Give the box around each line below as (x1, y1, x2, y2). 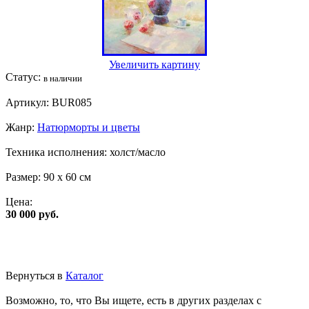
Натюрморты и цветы (37, 121, 140, 133)
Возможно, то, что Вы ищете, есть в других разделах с (6, 294, 261, 306)
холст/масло (110, 146, 166, 158)
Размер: (6, 170, 43, 183)
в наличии (43, 73, 82, 83)
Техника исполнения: (6, 146, 110, 158)
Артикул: (6, 96, 52, 108)
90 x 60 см (43, 170, 91, 183)
